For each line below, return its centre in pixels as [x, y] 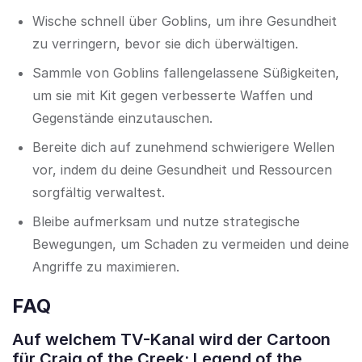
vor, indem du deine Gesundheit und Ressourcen [182, 170]
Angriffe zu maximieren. [106, 267]
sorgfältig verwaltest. [99, 193]
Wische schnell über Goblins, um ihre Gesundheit [185, 21]
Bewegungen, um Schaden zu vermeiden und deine [191, 244]
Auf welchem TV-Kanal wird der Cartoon [171, 340]
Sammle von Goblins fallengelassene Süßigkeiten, [186, 73]
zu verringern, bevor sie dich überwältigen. [165, 44]
